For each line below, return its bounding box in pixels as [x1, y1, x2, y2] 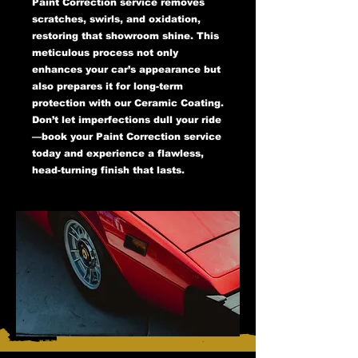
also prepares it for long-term [32, 80, 183, 92]
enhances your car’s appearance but [32, 63, 221, 75]
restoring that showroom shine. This [32, 30, 219, 42]
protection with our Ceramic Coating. [32, 97, 224, 109]
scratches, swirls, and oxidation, [32, 13, 201, 25]
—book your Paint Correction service [32, 130, 221, 142]
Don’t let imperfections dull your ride [32, 113, 221, 125]
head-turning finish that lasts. [32, 164, 185, 176]
